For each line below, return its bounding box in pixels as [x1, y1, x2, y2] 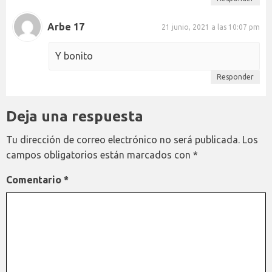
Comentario [6, 174, 64, 185]
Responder [217, 73, 254, 81]
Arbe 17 [47, 21, 84, 32]
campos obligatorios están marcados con [6, 149, 193, 160]
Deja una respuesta [6, 108, 143, 124]
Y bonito [55, 50, 93, 61]
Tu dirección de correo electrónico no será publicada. [6, 134, 240, 145]
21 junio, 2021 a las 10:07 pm [161, 22, 260, 31]
